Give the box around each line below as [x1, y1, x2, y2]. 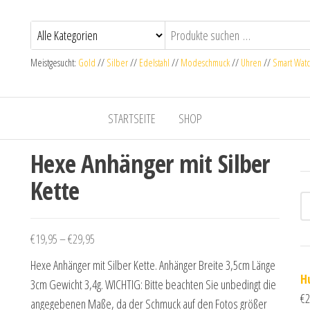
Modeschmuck [181, 56, 230, 69]
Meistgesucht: [30, 56, 78, 69]
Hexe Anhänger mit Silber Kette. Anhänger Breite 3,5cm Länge [30, 257, 275, 273]
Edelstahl [139, 56, 170, 69]
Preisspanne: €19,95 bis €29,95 [94, 230, 221, 246]
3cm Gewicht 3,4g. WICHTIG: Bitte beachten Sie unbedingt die [30, 276, 276, 293]
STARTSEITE [108, 110, 156, 127]
